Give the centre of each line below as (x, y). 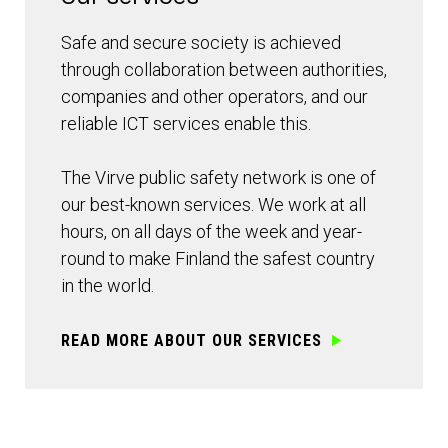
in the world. (107, 286)
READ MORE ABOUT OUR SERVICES (191, 341)
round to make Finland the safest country (218, 259)
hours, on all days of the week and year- (211, 232)
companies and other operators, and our (214, 97)
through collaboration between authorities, (224, 70)
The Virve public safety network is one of (218, 178)
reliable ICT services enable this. (186, 124)
